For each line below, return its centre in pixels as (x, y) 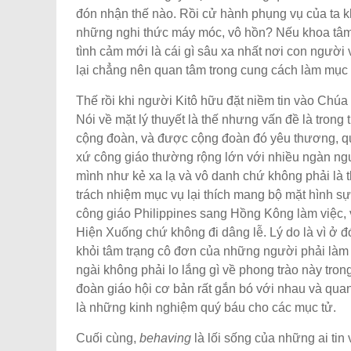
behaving (165, 338)
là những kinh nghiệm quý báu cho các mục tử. (206, 307)
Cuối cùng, (108, 338)
